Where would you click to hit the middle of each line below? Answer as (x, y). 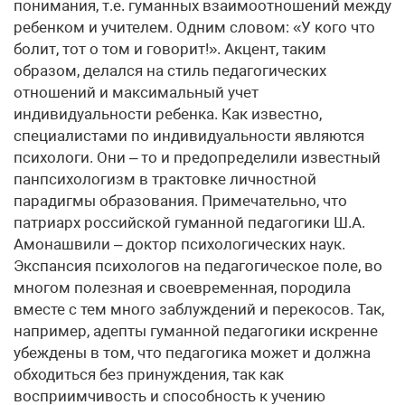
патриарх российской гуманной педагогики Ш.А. (189, 222)
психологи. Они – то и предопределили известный (197, 157)
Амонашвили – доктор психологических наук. (179, 244)
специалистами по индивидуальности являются (189, 136)
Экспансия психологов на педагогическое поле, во (198, 266)
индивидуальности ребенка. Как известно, (168, 114)
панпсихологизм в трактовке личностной (165, 179)
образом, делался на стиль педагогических (170, 71)
